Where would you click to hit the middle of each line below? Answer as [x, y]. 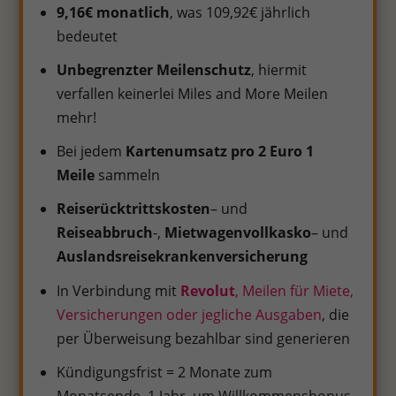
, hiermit [279, 70]
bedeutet [88, 36]
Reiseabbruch [105, 233]
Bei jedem [91, 152]
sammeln [128, 175]
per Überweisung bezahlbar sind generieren [204, 338]
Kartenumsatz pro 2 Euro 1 [220, 152]
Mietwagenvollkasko [238, 233]
